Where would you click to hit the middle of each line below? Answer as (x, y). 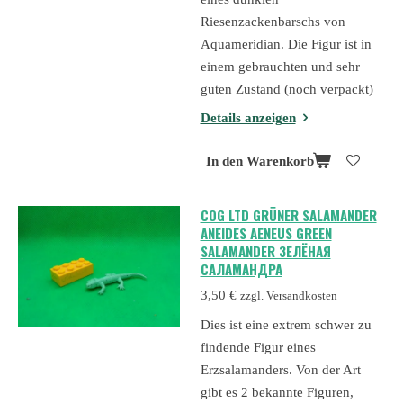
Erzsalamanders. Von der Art (280, 369)
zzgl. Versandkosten (288, 296)
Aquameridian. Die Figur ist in (286, 44)
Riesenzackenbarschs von (273, 21)
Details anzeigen (248, 118)
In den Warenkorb (260, 161)
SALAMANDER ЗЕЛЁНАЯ (265, 251)
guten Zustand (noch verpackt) (287, 89)
